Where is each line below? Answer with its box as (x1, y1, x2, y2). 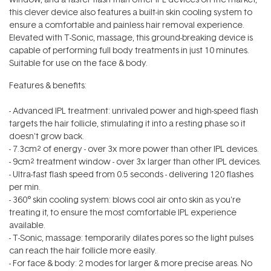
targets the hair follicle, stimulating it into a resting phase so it (9, 117, 246, 129)
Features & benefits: (9, 79, 87, 91)
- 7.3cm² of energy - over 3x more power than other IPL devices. (9, 143, 259, 154)
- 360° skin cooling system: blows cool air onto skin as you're (9, 194, 241, 205)
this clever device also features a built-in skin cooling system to (9, 6, 252, 18)
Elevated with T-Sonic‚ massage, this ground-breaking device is (9, 31, 253, 43)
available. (9, 219, 45, 230)
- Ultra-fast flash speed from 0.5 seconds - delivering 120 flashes (9, 168, 253, 180)
